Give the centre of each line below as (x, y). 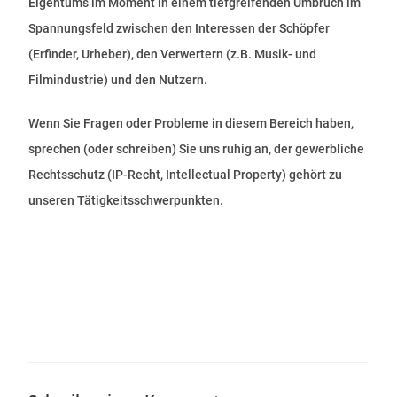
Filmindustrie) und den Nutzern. (118, 80)
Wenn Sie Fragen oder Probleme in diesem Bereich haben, (191, 123)
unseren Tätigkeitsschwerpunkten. (126, 200)
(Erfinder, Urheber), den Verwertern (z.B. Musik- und (173, 54)
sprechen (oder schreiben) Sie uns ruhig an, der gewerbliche (197, 149)
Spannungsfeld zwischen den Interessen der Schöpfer (179, 28)
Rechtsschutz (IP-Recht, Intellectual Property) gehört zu (186, 175)
